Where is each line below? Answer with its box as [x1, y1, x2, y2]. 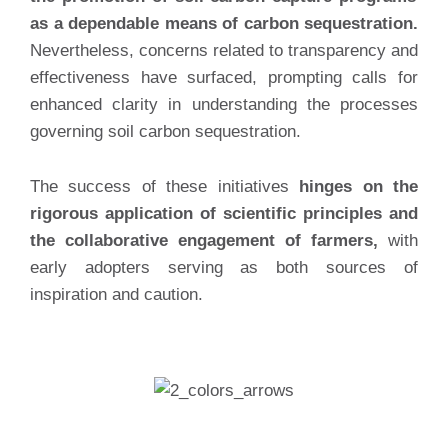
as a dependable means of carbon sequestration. [30, 14, 418, 34]
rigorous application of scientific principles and [30, 204, 418, 224]
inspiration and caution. [30, 285, 203, 305]
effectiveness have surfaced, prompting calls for [30, 68, 418, 88]
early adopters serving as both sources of [30, 258, 418, 278]
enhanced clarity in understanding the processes [30, 95, 418, 115]
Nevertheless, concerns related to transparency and [30, 41, 418, 61]
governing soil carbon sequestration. [30, 122, 301, 142]
